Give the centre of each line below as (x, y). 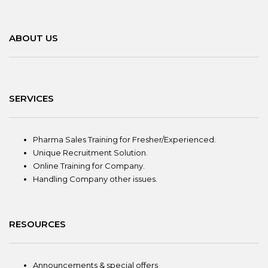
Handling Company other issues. (95, 179)
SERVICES (31, 98)
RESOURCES (37, 224)
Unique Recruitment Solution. (90, 153)
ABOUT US (33, 38)
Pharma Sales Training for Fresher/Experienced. (124, 139)
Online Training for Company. (89, 166)
